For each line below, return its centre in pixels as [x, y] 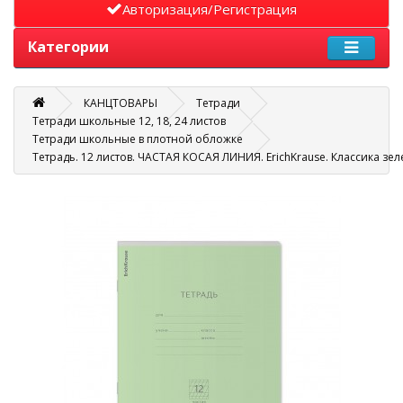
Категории [68, 47]
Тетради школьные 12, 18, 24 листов [129, 121]
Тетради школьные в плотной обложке [138, 139]
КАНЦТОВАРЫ [121, 103]
